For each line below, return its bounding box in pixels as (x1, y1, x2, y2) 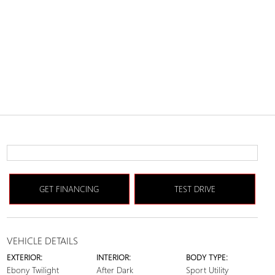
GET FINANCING (39, 183, 99, 195)
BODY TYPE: (186, 252, 228, 262)
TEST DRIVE (174, 183, 215, 195)
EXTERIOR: (6, 252, 42, 262)
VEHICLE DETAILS (6, 234, 78, 247)
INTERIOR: (96, 252, 131, 262)
